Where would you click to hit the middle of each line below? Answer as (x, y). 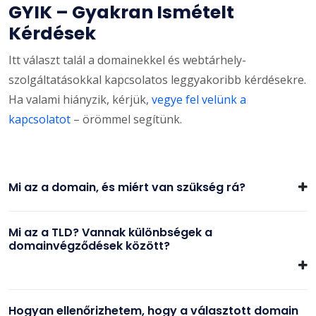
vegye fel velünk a (199, 99)
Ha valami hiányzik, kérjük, (80, 99)
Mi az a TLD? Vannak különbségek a (110, 232)
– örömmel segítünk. (126, 119)
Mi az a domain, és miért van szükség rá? (127, 187)
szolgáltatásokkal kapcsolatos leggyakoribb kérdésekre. (157, 79)
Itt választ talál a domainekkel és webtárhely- (127, 60)
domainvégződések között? (89, 245)
